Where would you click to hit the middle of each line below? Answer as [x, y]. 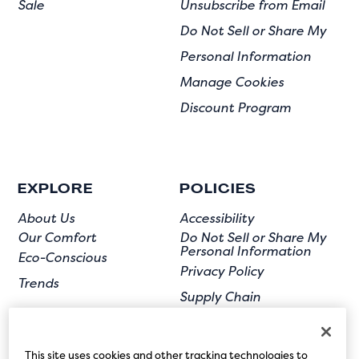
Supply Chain [220, 297]
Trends [38, 283]
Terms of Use [219, 323]
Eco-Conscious [62, 258]
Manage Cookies [232, 82]
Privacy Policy [222, 271]
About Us [46, 218]
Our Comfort [57, 238]
